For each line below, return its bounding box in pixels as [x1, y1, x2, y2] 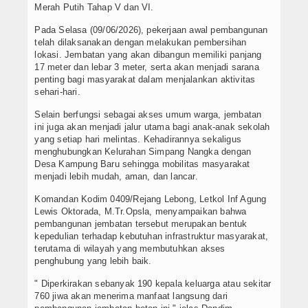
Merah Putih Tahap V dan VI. [34, 2, 154, 13]
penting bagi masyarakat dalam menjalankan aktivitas [34, 74, 256, 85]
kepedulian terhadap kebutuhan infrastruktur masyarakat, [34, 231, 269, 242]
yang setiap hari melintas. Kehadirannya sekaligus [34, 134, 241, 145]
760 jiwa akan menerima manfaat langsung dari [34, 291, 228, 302]
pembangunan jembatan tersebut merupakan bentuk [34, 219, 247, 230]
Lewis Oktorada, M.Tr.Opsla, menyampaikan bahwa [34, 206, 247, 217]
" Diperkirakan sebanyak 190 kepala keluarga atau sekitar [34, 278, 272, 289]
